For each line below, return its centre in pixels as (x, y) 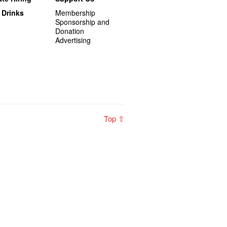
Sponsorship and (83, 22)
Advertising (73, 40)
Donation (70, 31)
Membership (75, 13)
